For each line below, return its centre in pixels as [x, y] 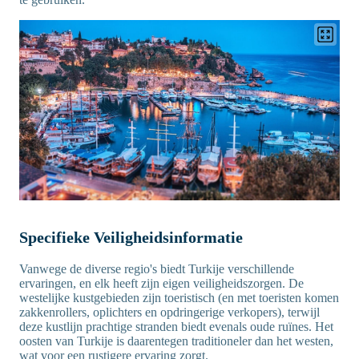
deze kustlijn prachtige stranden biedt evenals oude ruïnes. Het [176, 326]
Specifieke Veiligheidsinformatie [131, 237]
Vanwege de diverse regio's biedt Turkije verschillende [157, 268]
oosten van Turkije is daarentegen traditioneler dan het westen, [176, 341]
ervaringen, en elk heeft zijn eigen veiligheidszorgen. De [161, 283]
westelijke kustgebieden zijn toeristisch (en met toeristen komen [179, 297]
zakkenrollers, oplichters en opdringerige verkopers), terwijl [169, 312]
